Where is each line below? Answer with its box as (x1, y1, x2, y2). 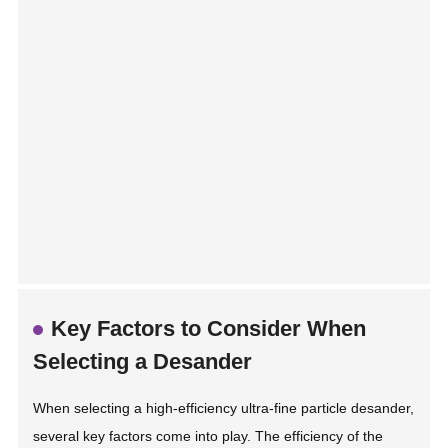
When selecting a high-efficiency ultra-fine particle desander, (33, 400, 415, 417)
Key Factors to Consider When (51, 316, 367, 342)
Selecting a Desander (33, 349, 253, 375)
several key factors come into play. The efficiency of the (33, 428, 384, 445)
